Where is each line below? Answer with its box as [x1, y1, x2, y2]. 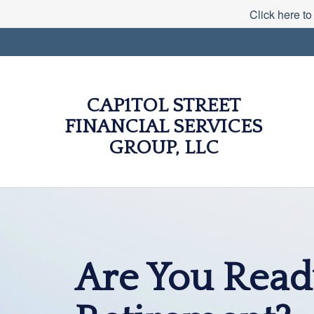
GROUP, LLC [108, 137, 219, 158]
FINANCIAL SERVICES [64, 116, 263, 137]
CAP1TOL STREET [86, 95, 241, 116]
